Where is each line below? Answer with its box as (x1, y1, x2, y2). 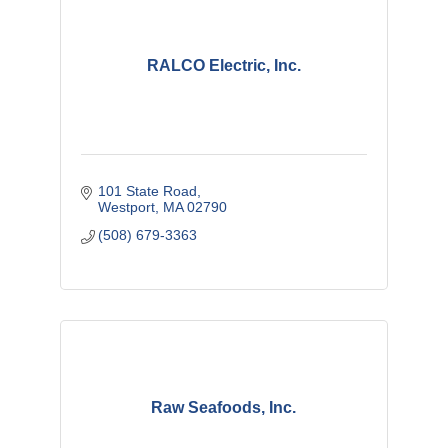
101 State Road (98, 183, 198, 200)
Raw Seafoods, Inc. (151, 399, 297, 417)
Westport (98, 199, 156, 216)
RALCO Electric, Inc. (146, 57, 301, 75)
